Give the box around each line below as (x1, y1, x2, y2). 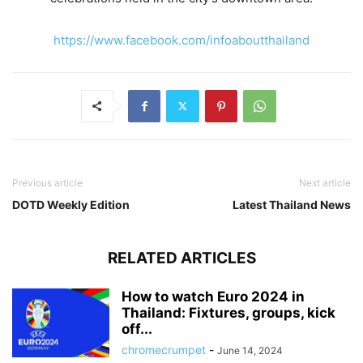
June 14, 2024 (217, 344, 283, 357)
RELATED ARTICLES (107, 248, 256, 267)
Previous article (12, 176, 83, 189)
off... (122, 320, 152, 337)
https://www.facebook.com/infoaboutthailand (53, 32, 310, 48)
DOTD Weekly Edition (12, 197, 130, 211)
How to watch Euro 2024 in (122, 288, 305, 305)
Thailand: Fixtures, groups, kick (122, 304, 335, 321)
